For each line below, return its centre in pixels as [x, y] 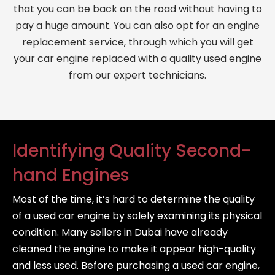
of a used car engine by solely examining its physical [137, 216]
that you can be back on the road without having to [137, 9]
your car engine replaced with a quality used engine [137, 59]
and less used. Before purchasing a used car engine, [136, 265]
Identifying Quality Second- [132, 151]
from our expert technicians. [137, 75]
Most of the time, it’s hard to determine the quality [134, 199]
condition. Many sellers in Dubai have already [120, 232]
